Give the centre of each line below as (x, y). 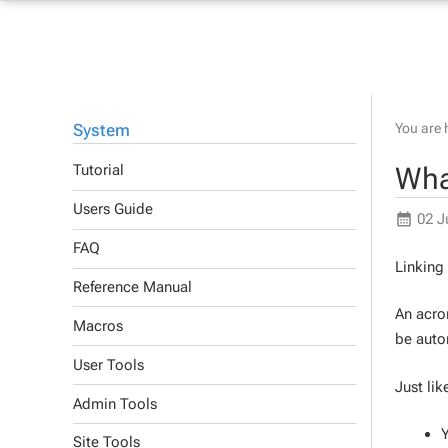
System (101, 129)
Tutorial (98, 170)
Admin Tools (115, 403)
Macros (98, 325)
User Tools (108, 364)
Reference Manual (132, 287)
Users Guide (113, 209)
